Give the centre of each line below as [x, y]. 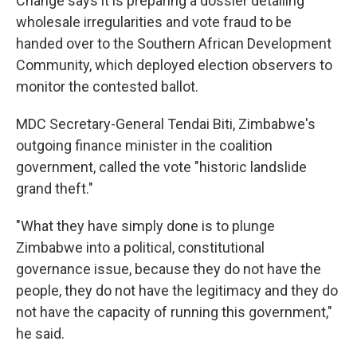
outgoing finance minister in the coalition [144, 146]
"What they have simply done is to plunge [145, 226]
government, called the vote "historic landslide [161, 167]
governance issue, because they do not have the [169, 269]
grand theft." [55, 189]
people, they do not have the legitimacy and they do [177, 291]
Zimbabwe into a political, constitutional [140, 248]
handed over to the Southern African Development [174, 44]
